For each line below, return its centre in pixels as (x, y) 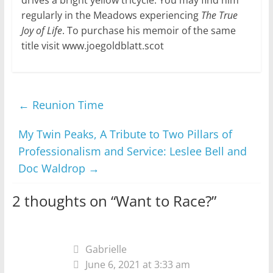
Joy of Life (41, 30)
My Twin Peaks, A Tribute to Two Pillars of (125, 134)
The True (219, 15)
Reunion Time (66, 105)
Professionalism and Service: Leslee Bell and (132, 151)
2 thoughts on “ (64, 200)
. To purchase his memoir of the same (149, 30)
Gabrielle (106, 249)
